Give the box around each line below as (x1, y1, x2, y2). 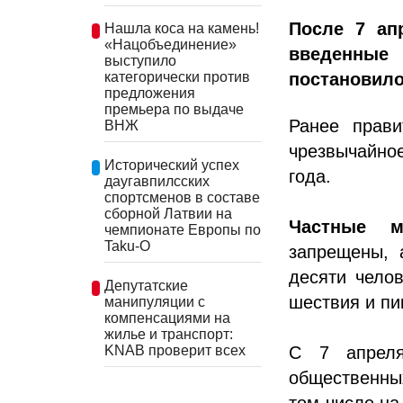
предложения (104, 85, 195, 102)
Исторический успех (104, 157, 239, 173)
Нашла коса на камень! (104, 21, 259, 37)
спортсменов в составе (104, 189, 260, 205)
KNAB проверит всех (104, 342, 246, 358)
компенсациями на (104, 309, 230, 326)
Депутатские (104, 277, 188, 293)
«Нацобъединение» (104, 37, 237, 53)
